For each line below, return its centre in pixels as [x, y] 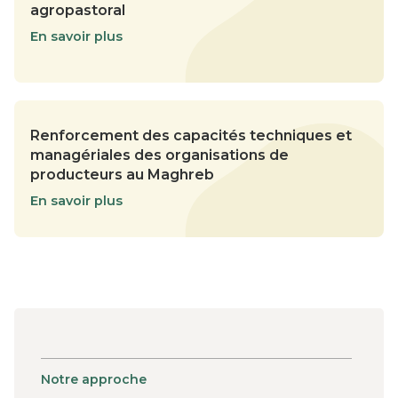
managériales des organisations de [159, 155]
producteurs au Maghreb [122, 174]
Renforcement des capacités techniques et [191, 135]
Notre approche [94, 379]
